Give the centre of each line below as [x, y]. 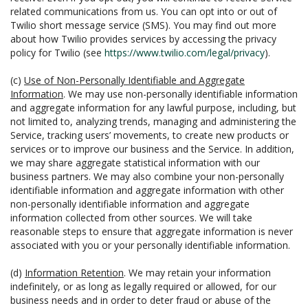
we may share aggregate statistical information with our [135, 163]
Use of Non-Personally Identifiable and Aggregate [134, 80]
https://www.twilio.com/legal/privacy [185, 53]
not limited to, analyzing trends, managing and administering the [153, 121]
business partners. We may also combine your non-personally [147, 176]
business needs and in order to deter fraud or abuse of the [141, 300]
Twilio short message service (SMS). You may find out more [143, 25]
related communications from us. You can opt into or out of [144, 11]
